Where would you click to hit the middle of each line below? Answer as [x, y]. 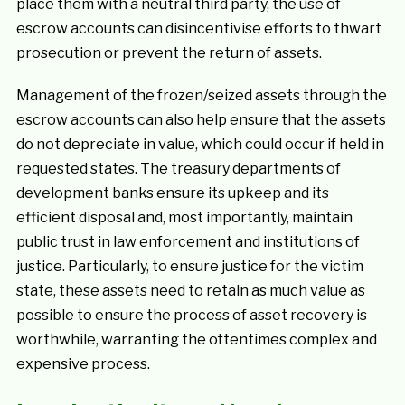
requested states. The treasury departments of [178, 169]
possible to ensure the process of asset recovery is [191, 315]
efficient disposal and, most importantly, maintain [184, 217]
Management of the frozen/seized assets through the [201, 95]
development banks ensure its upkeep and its [172, 193]
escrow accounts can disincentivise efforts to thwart [198, 28]
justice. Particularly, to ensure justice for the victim [189, 266]
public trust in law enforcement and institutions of [188, 242]
